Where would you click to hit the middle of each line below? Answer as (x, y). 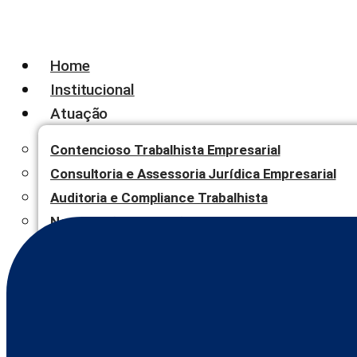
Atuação (79, 114)
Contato (78, 281)
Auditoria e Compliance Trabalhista (159, 198)
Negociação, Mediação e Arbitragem (163, 222)
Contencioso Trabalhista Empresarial (165, 150)
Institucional (92, 90)
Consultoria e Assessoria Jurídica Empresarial (193, 174)
